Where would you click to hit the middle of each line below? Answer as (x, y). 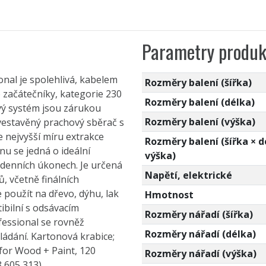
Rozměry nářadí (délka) (200, 234)
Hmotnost (169, 194)
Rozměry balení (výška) (200, 121)
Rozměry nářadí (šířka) (199, 214)
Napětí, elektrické (188, 175)
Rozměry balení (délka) (199, 102)
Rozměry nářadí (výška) (200, 253)
